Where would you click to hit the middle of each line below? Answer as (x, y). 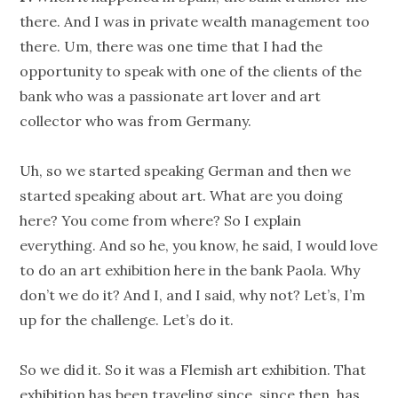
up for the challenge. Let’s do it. (127, 320)
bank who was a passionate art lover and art (171, 96)
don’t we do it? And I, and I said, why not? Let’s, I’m (193, 295)
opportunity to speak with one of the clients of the (191, 72)
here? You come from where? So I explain (161, 221)
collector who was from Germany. (136, 121)
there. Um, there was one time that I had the (171, 47)
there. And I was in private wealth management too (195, 22)
